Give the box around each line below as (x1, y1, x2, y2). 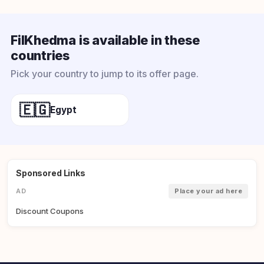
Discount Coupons (16, 206, 84, 216)
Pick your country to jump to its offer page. (11, 68, 199, 80)
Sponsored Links (16, 168, 85, 179)
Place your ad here (174, 187, 242, 196)
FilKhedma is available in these (11, 32, 200, 48)
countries (11, 48, 70, 64)
